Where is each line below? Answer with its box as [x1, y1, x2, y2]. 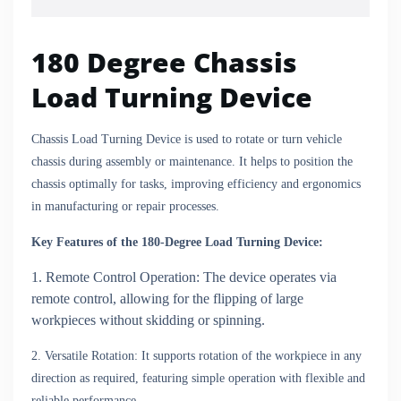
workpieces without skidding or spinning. [31, 312, 265, 328]
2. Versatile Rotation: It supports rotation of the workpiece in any [31, 349, 362, 363]
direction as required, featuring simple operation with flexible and [31, 371, 365, 385]
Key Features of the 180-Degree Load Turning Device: [31, 235, 323, 249]
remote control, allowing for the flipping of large [31, 291, 303, 306]
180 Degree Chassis [31, 44, 297, 81]
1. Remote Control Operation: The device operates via [31, 269, 337, 285]
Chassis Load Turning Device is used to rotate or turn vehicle [31, 132, 342, 146]
